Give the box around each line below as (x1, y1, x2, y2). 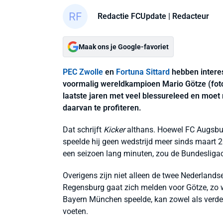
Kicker (104, 125, 125, 134)
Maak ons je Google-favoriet (79, 43, 169, 51)
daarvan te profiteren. (63, 103, 141, 112)
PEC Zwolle (63, 67, 103, 77)
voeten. (63, 207, 88, 216)
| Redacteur (166, 11, 209, 21)
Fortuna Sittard (116, 67, 170, 77)
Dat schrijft (63, 125, 104, 134)
